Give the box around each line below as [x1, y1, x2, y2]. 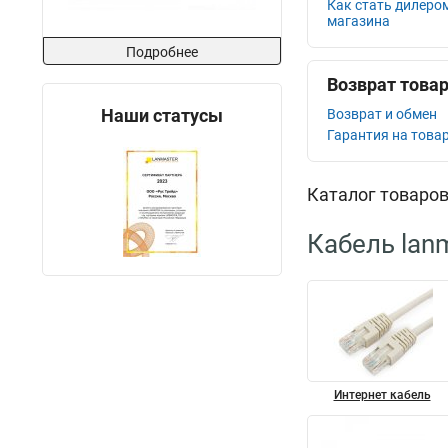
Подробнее [126, 44, 198, 60]
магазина [327, 13, 390, 29]
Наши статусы [101, 105, 223, 126]
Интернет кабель [333, 388, 431, 402]
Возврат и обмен [327, 106, 437, 122]
